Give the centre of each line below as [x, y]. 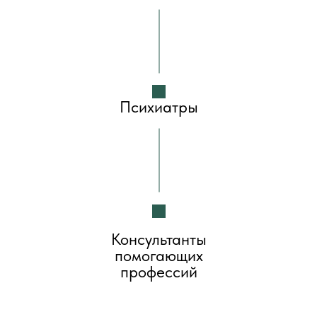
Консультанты [159, 239]
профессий [159, 272]
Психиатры [158, 107]
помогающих [159, 255]
